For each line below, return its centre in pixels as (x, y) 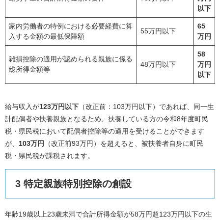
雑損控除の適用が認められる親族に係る (71, 59)
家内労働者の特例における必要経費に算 (71, 26)
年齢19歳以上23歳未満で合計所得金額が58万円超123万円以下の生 (109, 214)
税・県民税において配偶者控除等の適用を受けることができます (105, 131)
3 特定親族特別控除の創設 (73, 184)
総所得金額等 (29, 69)
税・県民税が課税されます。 (50, 156)
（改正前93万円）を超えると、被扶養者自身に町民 (124, 143)
